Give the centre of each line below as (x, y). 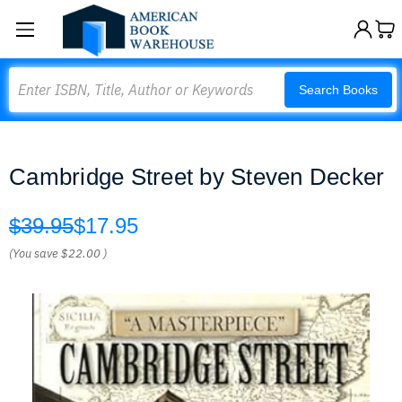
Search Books (338, 90)
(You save (34, 253)
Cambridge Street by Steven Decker (197, 177)
